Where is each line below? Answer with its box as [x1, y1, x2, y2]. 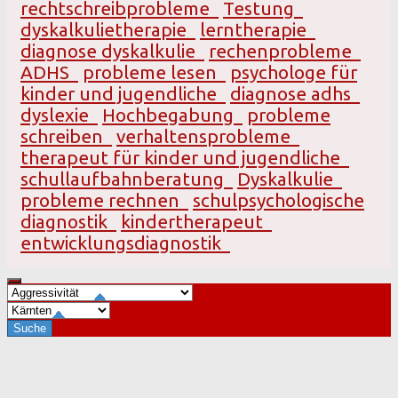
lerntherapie [200, 19, 315, 40]
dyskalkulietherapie [20, 19, 195, 40]
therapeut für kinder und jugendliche [20, 147, 349, 168]
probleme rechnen [20, 189, 188, 211]
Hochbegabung [102, 104, 243, 125]
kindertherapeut [121, 211, 272, 232]
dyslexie [20, 104, 98, 125]
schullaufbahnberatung [20, 168, 233, 189]
